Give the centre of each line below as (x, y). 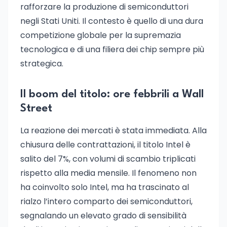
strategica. (42, 64)
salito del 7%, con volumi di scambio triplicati (108, 159)
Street (36, 108)
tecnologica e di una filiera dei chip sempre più (112, 49)
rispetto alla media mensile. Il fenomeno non (108, 173)
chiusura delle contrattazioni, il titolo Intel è (105, 145)
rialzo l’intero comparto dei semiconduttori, (106, 201)
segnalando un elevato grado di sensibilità (103, 216)
